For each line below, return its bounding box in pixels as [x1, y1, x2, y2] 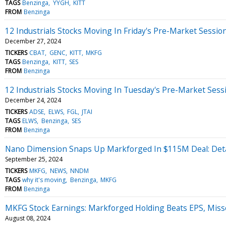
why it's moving [22, 175, 66, 184]
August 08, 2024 [5, 213, 50, 222]
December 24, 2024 [5, 95, 61, 104]
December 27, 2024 [5, 36, 61, 45]
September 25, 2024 [5, 154, 63, 163]
